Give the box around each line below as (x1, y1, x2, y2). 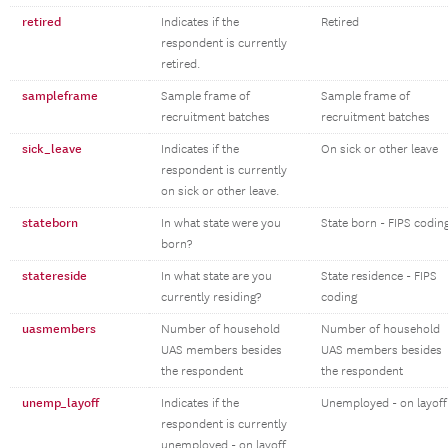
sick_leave (22, 141, 82, 157)
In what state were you (161, 216, 281, 231)
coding (321, 290, 357, 305)
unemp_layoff (22, 395, 99, 411)
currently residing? (161, 290, 261, 305)
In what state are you (161, 269, 272, 284)
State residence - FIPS (321, 269, 437, 284)
